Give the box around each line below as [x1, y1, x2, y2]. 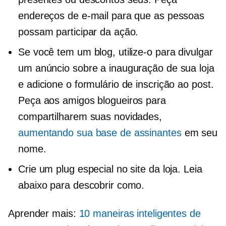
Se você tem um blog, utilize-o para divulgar [18, 46, 213, 58]
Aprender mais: [8, 208, 79, 219]
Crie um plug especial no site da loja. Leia [18, 163, 202, 175]
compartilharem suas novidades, [18, 111, 162, 122]
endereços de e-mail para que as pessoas [18, 10, 205, 21]
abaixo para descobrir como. [18, 180, 145, 191]
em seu [181, 127, 218, 138]
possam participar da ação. [18, 26, 139, 37]
